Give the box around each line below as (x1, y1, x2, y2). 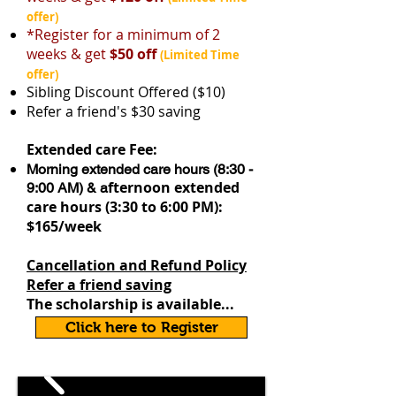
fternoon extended (108, 178, 240, 197)
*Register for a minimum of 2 (27, 25, 220, 44)
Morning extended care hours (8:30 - (27, 161, 253, 178)
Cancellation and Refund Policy (27, 255, 247, 275)
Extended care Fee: (27, 140, 157, 159)
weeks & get (27, 44, 106, 64)
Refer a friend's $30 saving (27, 102, 201, 121)
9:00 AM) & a (27, 179, 108, 196)
